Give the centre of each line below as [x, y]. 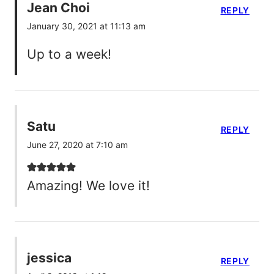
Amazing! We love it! [88, 185]
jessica [49, 258]
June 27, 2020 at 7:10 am [77, 144]
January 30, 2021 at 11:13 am [86, 26]
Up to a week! [69, 54]
